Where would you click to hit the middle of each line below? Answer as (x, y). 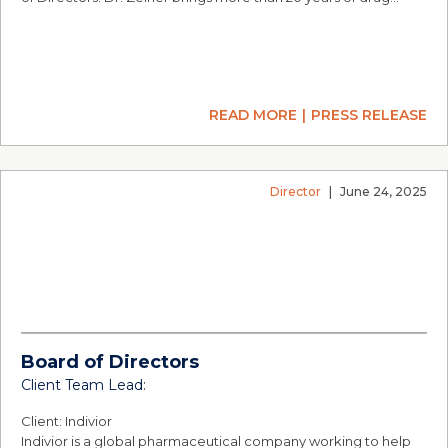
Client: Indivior (66, 421)
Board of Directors (110, 362)
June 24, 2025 (383, 191)
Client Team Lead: (83, 385)
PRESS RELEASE (369, 115)
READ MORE (253, 115)
